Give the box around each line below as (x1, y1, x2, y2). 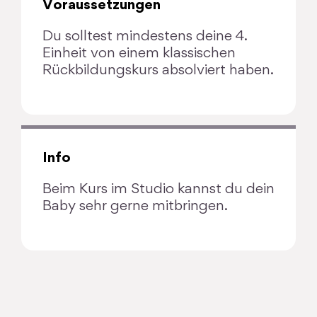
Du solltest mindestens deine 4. (42, 29, 248, 44)
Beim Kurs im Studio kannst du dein (42, 182, 275, 197)
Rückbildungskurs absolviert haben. (42, 63, 274, 78)
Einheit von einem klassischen (42, 46, 236, 61)
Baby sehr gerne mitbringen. (42, 199, 228, 214)
